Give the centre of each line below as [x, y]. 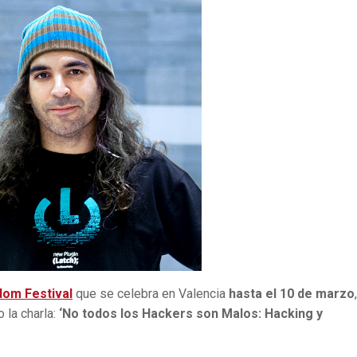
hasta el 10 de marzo [292, 293]
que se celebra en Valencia [151, 293]
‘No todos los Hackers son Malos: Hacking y [189, 313]
